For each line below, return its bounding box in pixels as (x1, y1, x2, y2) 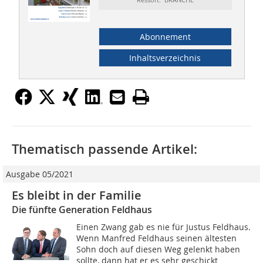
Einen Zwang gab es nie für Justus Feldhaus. (76, 221, 251, 233)
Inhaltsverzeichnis (129, 52, 201, 64)
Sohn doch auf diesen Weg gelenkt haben (76, 244, 241, 255)
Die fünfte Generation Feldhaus (12, 203, 152, 217)
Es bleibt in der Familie (12, 187, 141, 204)
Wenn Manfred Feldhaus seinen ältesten (76, 232, 237, 244)
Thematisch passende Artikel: (12, 140, 197, 159)
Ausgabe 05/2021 (6, 168, 73, 180)
